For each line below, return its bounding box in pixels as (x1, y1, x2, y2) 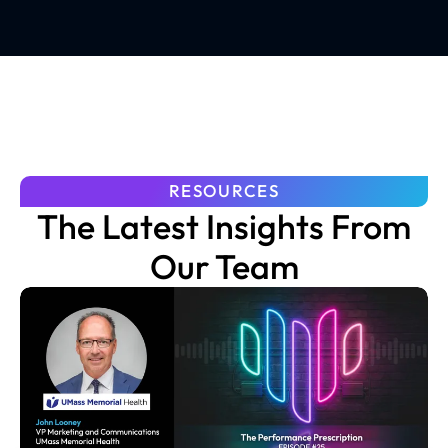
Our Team (149, 245, 299, 289)
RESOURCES (168, 180, 280, 202)
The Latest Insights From (37, 205, 411, 249)
